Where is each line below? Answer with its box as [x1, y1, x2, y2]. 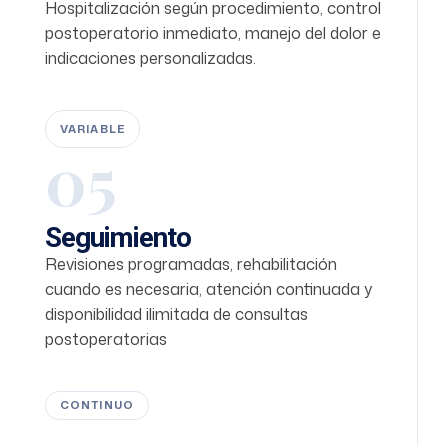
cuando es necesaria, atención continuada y [45, 277, 376, 300]
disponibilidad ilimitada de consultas [45, 302, 308, 325]
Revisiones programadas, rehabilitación [45, 252, 337, 275]
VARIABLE [60, 120, 125, 137]
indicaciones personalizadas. [45, 46, 256, 69]
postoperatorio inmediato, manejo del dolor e [45, 21, 381, 44]
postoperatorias [45, 327, 167, 350]
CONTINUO [60, 396, 134, 413]
